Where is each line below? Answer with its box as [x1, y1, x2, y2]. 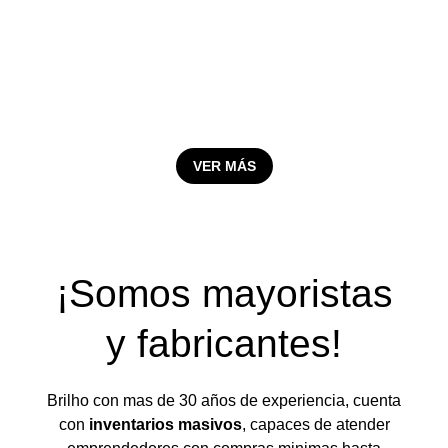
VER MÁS [192, 157, 256, 174]
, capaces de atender [241, 415, 390, 433]
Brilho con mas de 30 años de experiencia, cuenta [47, 391, 401, 409]
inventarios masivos [88, 415, 242, 433]
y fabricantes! [106, 321, 342, 365]
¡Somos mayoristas [55, 271, 393, 315]
